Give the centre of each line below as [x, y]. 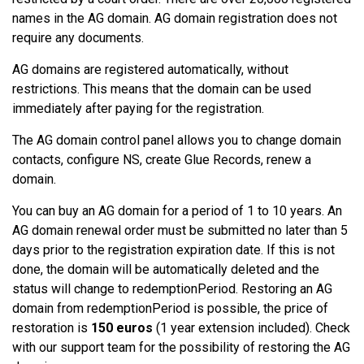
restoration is [52, 328]
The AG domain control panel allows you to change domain [177, 140]
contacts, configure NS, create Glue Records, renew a [162, 160]
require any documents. [78, 38]
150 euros [122, 328]
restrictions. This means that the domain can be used [162, 89]
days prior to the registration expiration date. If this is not [173, 250]
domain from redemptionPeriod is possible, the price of [170, 308]
